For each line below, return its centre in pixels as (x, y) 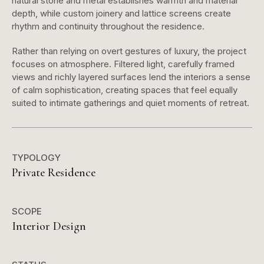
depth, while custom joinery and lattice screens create (121, 13)
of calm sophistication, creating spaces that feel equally (125, 90)
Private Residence (54, 172)
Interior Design (49, 226)
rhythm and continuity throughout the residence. (108, 26)
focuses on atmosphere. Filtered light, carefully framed (123, 64)
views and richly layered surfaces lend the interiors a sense (131, 77)
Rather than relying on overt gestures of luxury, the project (129, 51)
